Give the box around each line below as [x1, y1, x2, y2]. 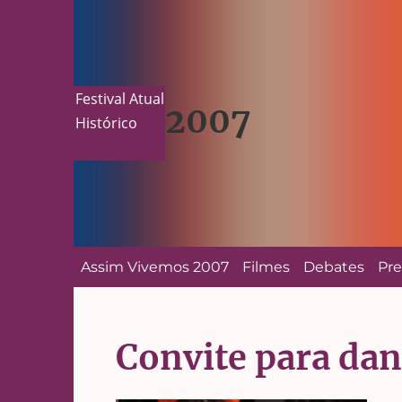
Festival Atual [74, 88, 164, 109]
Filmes [241, 258, 290, 275]
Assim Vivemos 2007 [80, 258, 229, 275]
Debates [302, 258, 364, 275]
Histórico [74, 113, 137, 133]
